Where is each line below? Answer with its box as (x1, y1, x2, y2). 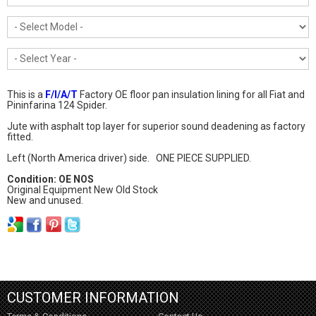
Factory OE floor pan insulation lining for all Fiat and (77, 89, 305, 100)
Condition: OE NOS (6, 174, 94, 185)
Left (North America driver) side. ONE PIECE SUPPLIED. (6, 152, 253, 164)
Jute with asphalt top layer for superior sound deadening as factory (6, 121, 305, 132)
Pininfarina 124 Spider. (6, 99, 107, 111)
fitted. (6, 131, 33, 142)
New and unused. (6, 195, 85, 206)
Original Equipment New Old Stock (6, 184, 158, 195)
